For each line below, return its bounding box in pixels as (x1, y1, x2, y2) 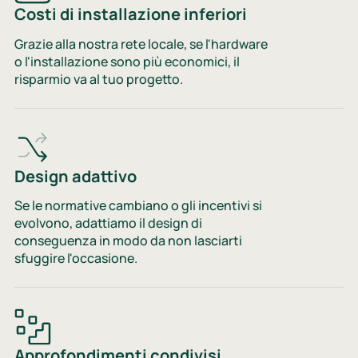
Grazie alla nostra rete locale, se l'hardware (14, 34, 268, 53)
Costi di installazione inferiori (14, 3, 247, 26)
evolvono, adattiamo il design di (14, 214, 202, 233)
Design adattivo (14, 165, 137, 187)
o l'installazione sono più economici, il (14, 52, 240, 70)
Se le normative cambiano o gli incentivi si (14, 197, 262, 215)
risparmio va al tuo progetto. (14, 70, 183, 88)
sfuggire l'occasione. (14, 249, 137, 268)
